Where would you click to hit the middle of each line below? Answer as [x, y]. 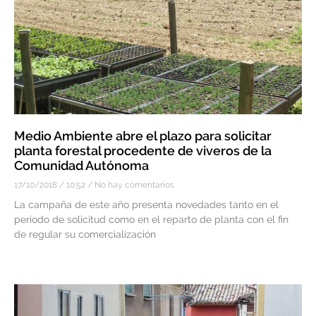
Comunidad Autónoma [81, 165]
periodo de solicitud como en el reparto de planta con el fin [151, 219]
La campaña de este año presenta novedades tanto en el [146, 204]
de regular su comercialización [85, 234]
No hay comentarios [133, 184]
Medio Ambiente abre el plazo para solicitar [143, 135]
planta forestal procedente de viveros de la [143, 150]
